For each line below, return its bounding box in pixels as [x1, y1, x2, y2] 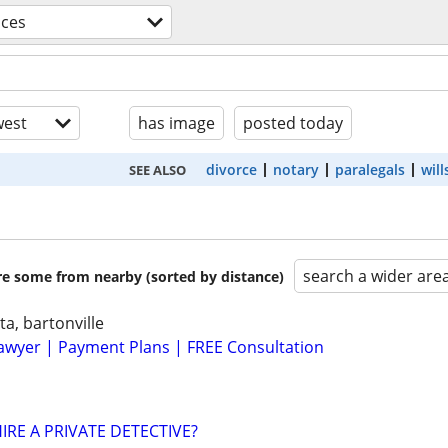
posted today [243, 112, 343, 134]
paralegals [334, 160, 405, 179]
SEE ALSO [128, 160, 186, 179]
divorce [205, 160, 257, 179]
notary [272, 160, 319, 179]
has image [138, 112, 215, 134]
